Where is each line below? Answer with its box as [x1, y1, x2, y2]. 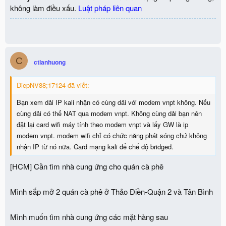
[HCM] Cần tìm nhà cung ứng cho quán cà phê [10, 160, 163, 172]
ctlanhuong [34, 58, 66, 67]
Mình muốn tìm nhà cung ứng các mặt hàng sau [10, 211, 168, 222]
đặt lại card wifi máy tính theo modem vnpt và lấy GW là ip [17, 120, 188, 129]
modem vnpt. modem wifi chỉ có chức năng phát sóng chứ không [17, 131, 207, 140]
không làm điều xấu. [10, 3, 78, 13]
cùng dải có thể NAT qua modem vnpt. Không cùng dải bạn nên [17, 108, 202, 118]
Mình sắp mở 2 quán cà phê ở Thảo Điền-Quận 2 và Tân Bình [10, 186, 213, 197]
